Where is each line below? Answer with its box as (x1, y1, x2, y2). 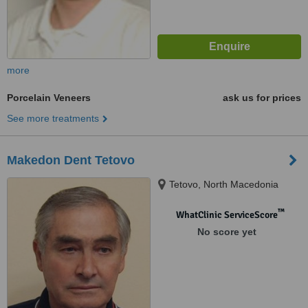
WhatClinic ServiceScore (175, 209, 278, 221)
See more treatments (7, 113, 99, 124)
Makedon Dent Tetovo (7, 153, 135, 167)
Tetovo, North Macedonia (169, 179, 278, 190)
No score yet (197, 226, 256, 237)
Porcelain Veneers (7, 92, 91, 103)
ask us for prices (223, 92, 301, 103)
